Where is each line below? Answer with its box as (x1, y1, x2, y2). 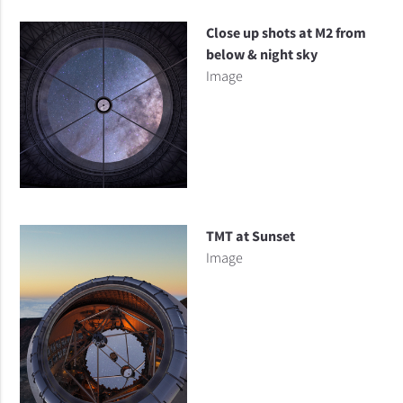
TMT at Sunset (205, 227, 295, 246)
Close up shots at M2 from (205, 23, 366, 42)
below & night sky (205, 45, 318, 64)
